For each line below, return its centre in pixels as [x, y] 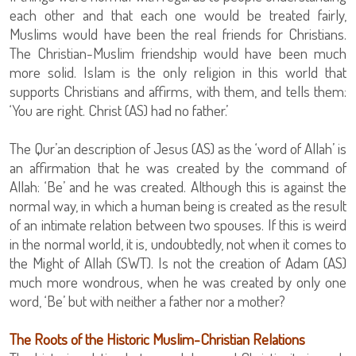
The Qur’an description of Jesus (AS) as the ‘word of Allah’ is [178, 149]
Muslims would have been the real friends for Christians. [178, 34]
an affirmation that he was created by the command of [178, 168]
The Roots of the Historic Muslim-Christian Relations [157, 339]
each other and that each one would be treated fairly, [178, 15]
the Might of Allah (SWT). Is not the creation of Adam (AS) [178, 263]
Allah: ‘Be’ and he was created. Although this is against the [178, 187]
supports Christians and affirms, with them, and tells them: [178, 91]
